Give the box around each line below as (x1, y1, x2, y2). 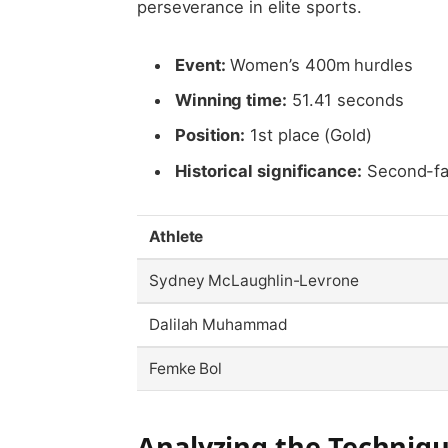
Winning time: (174, 90, 287, 111)
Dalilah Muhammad (148, 314, 288, 334)
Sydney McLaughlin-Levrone (148, 270, 359, 290)
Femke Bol (148, 358, 223, 378)
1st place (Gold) (245, 125, 372, 146)
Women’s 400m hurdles (225, 54, 413, 75)
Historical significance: (174, 160, 362, 181)
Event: (174, 54, 226, 75)
